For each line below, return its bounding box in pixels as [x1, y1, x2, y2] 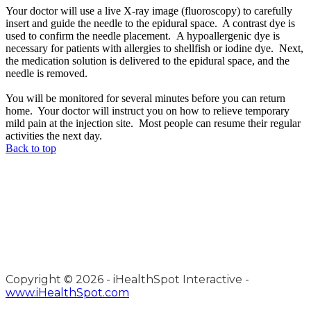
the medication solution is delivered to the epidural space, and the [6, 55, 289, 67]
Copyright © [6, 273, 76, 287]
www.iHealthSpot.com [6, 286, 129, 300]
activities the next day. [6, 130, 102, 142]
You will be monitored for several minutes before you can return [6, 92, 285, 105]
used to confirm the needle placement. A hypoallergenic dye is [6, 30, 280, 42]
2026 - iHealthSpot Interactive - [76, 273, 249, 287]
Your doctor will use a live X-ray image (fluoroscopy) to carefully [6, 5, 292, 17]
